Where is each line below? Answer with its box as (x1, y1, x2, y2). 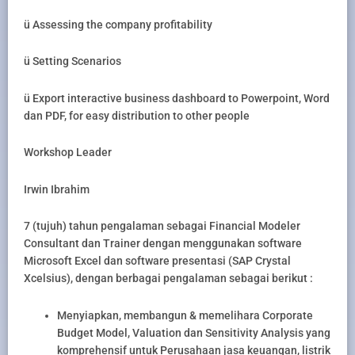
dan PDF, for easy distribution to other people (24, 109, 250, 122)
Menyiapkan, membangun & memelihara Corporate (57, 308, 313, 322)
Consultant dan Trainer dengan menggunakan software (24, 237, 302, 250)
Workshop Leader (24, 146, 112, 159)
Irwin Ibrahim (24, 182, 90, 196)
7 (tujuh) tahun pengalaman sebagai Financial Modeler (24, 219, 300, 233)
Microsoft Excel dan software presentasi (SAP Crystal (24, 254, 291, 268)
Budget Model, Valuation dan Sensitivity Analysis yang (57, 326, 330, 339)
